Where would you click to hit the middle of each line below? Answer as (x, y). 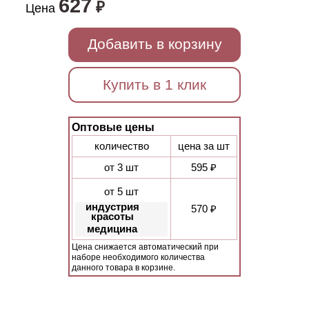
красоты (112, 216)
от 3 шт (121, 167)
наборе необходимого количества (138, 257)
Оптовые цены (113, 127)
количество (121, 146)
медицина (112, 229)
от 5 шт (121, 191)
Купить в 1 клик (154, 84)
